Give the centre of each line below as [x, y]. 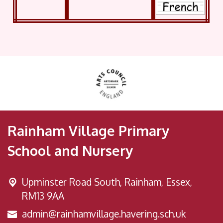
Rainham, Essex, [158, 182]
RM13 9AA [43, 196]
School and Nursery [70, 150]
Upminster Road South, [73, 182]
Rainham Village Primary [88, 130]
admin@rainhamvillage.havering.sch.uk [104, 214]
